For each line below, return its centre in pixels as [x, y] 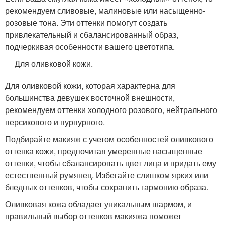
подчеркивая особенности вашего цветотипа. [90, 46]
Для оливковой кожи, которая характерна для [90, 86]
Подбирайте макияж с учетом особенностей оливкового [109, 139]
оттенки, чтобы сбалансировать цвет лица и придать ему [111, 163]
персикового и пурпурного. [55, 122]
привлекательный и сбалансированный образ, [92, 34]
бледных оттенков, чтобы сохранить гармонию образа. [107, 187]
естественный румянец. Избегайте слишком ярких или [107, 175]
